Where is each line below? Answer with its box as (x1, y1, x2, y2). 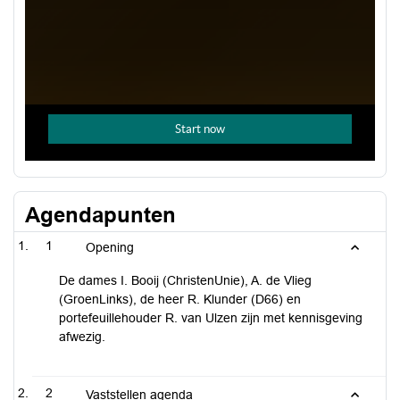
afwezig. (59, 329, 105, 344)
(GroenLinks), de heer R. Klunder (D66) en (59, 292, 301, 306)
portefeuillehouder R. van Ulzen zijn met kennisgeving (59, 311, 362, 325)
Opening (86, 240, 134, 254)
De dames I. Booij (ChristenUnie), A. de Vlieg (59, 273, 312, 287)
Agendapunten (25, 203, 176, 227)
